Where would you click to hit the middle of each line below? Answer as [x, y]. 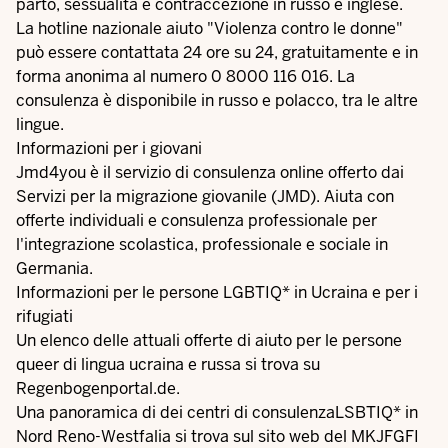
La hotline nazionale [91, 28]
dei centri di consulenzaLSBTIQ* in [289, 412]
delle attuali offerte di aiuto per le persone [245, 340]
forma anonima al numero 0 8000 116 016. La [185, 76]
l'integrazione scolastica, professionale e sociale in [202, 244]
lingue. [40, 124]
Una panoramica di [88, 412]
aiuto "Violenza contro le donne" [284, 28]
